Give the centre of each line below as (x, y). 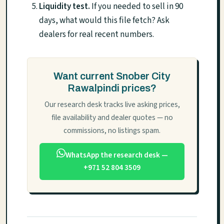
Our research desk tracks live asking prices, (112, 104)
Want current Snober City (112, 76)
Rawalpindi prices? (112, 88)
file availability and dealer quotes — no (112, 117)
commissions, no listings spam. (112, 130)
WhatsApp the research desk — (116, 155)
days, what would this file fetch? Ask (104, 20)
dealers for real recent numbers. (96, 34)
